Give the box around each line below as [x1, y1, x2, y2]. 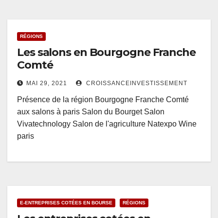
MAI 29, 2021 [26, 80, 67, 87]
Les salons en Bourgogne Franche [17, 46, 196, 59]
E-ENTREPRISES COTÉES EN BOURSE [20, 200, 112, 206]
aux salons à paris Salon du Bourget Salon [17, 108, 164, 116]
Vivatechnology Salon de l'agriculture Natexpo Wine [17, 120, 197, 128]
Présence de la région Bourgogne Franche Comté [17, 95, 189, 104]
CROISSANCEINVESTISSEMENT [84, 80, 187, 87]
